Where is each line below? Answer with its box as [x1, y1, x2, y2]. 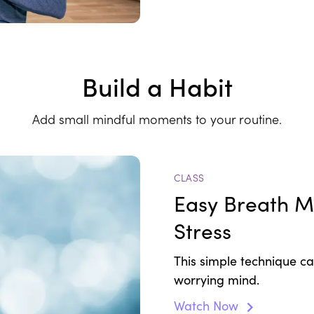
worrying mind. [174, 271, 263, 289]
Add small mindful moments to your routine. [32, 110, 282, 128]
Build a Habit [81, 68, 233, 104]
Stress [174, 217, 231, 245]
